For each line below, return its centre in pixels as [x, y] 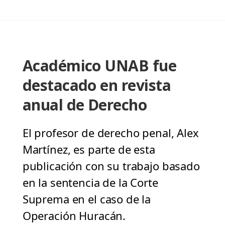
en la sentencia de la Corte [90, 183]
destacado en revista [96, 85]
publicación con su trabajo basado [111, 166]
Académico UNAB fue [99, 66]
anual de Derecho [85, 105]
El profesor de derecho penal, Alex [110, 133]
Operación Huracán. [74, 216]
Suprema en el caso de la [87, 199]
